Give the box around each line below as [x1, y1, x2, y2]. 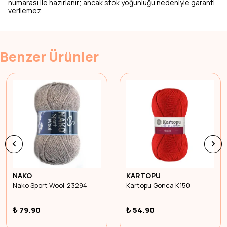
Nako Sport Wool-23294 [13, 181, 87, 190]
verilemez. [8, 6, 43, 15]
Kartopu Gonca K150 [126, 181, 190, 190]
